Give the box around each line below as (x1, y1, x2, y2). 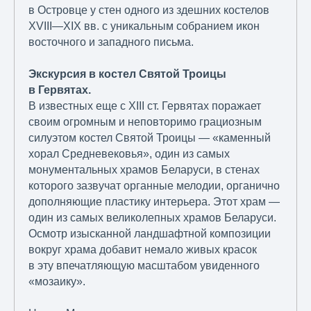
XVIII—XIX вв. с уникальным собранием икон (28, 20, 260, 33)
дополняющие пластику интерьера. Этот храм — (28, 196, 280, 208)
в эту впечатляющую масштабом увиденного (28, 260, 260, 272)
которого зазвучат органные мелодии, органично (28, 180, 280, 192)
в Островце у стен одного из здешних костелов (28, 4, 269, 17)
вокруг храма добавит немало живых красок (28, 244, 257, 256)
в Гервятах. (28, 84, 91, 96)
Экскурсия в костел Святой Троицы (28, 68, 226, 81)
